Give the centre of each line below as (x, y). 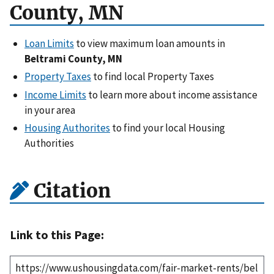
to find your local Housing (168, 128)
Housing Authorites (67, 128)
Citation (70, 191)
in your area (50, 110)
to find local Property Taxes (153, 77)
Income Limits (55, 94)
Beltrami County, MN (73, 59)
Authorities (49, 143)
